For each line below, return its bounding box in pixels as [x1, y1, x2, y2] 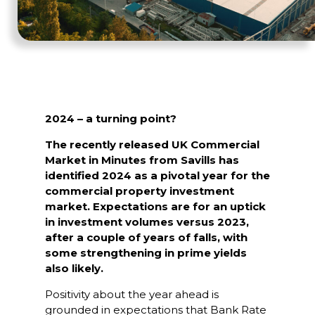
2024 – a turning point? [45, 112, 176, 125]
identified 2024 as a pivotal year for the [45, 169, 270, 182]
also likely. [45, 262, 103, 275]
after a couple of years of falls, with [45, 231, 247, 244]
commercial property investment [45, 184, 234, 198]
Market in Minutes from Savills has [45, 153, 239, 167]
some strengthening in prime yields [45, 246, 247, 259]
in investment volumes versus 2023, [45, 215, 249, 229]
